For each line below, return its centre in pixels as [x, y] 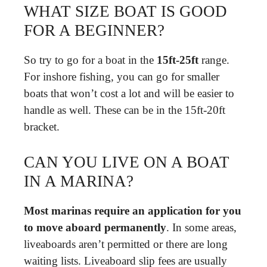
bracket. [42, 127]
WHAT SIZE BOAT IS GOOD [125, 11]
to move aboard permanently [95, 227]
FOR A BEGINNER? [94, 30]
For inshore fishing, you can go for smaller [122, 77]
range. [214, 60]
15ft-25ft [178, 60]
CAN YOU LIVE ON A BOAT [127, 162]
